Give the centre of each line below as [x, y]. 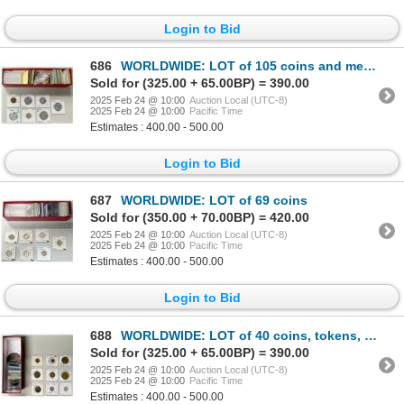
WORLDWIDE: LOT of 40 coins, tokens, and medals [243, 335]
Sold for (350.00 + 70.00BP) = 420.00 [200, 218]
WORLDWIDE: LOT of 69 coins [214, 201]
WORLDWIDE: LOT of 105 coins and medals [242, 65]
